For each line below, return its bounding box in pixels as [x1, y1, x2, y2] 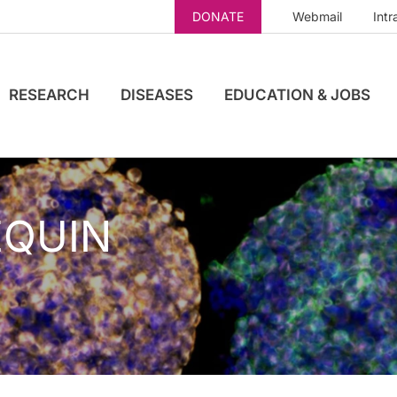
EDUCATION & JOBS [224, 85, 370, 104]
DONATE [192, 8, 244, 24]
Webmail [292, 9, 342, 24]
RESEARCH [9, 85, 90, 104]
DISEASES [121, 85, 193, 104]
